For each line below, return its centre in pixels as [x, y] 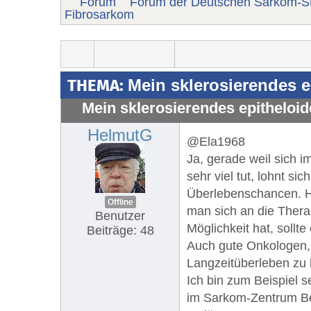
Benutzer [120, 216]
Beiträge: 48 [120, 230]
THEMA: [98, 86]
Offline [120, 202]
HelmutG [120, 135]
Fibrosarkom [99, 15]
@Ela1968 [216, 141]
